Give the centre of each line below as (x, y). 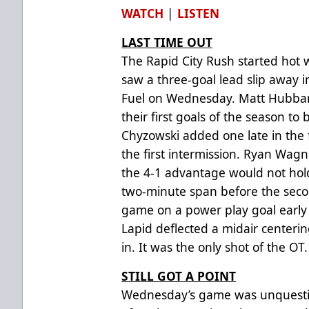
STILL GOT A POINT (179, 276)
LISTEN (199, 13)
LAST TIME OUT (167, 42)
